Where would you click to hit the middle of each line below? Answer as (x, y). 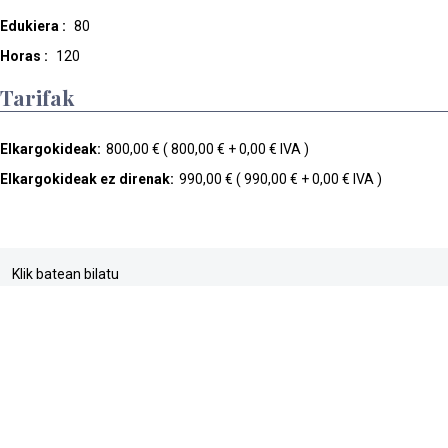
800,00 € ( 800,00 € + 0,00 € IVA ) (207, 149)
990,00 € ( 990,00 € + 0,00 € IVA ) (280, 179)
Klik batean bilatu (65, 274)
